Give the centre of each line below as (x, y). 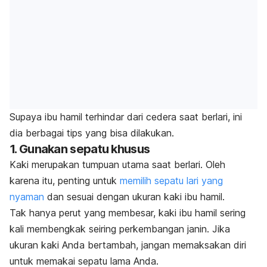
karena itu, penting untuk (65, 180)
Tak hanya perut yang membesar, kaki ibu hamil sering (128, 212)
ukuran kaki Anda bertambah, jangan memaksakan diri (128, 245)
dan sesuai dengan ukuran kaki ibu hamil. (134, 196)
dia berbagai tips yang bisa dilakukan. (92, 133)
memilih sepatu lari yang (171, 180)
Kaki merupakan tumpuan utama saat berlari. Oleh (117, 164)
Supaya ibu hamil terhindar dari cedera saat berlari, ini (126, 117)
